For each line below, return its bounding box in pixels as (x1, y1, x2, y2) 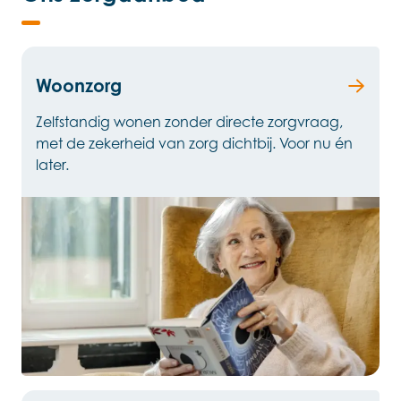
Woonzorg (36, 74, 122, 98)
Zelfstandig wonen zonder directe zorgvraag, (36, 113, 343, 132)
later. (36, 156, 69, 175)
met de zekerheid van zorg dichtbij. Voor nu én (36, 134, 353, 153)
